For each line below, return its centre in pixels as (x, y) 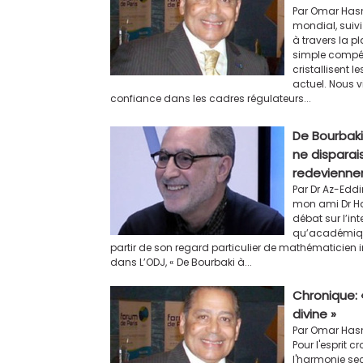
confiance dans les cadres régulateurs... (211, 98)
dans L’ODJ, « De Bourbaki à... (181, 262)
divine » (314, 314)
